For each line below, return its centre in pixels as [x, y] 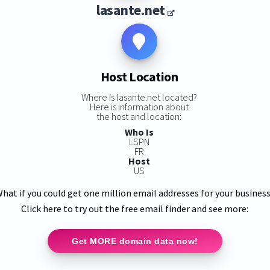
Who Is [139, 132]
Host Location [139, 77]
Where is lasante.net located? [139, 97]
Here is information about [139, 106]
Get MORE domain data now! [135, 241]
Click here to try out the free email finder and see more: [135, 208]
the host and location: [139, 116]
